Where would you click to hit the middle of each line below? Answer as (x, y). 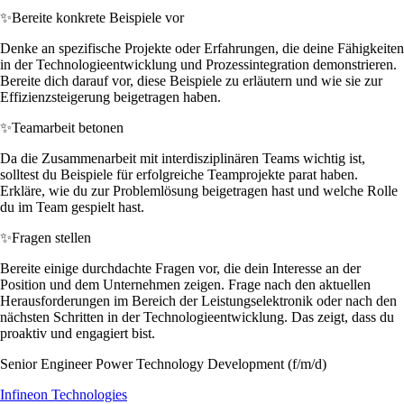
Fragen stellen (51, 237)
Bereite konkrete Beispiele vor (98, 17)
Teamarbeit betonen (68, 127)
